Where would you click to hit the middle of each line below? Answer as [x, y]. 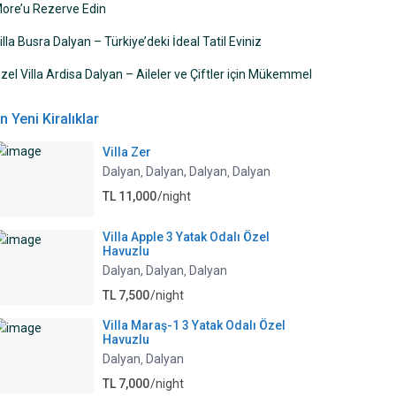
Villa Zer [127, 152]
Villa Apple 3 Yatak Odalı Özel [186, 237]
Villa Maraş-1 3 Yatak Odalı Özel [194, 326]
